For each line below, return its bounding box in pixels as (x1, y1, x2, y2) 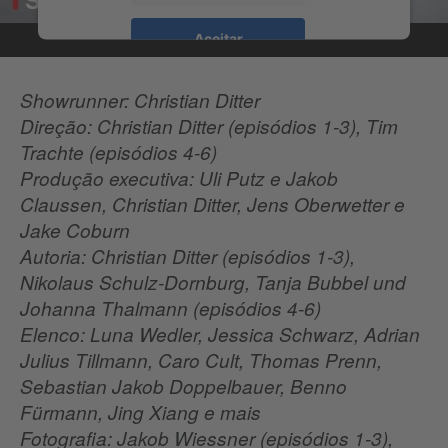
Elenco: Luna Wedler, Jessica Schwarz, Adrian (20, 321, 420, 348)
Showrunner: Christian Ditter (20, 87, 260, 114)
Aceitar (193, 29, 243, 47)
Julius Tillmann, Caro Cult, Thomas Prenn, (20, 347, 382, 374)
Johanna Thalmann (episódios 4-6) (20, 295, 321, 322)
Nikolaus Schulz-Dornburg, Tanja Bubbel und (20, 269, 406, 296)
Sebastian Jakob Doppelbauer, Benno (20, 373, 347, 400)
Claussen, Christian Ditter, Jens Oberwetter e (20, 191, 405, 218)
